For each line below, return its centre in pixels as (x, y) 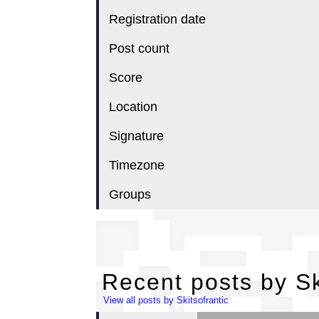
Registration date (157, 19)
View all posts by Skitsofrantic (166, 300)
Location (133, 107)
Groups (130, 194)
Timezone (136, 165)
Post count (139, 48)
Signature (136, 136)
